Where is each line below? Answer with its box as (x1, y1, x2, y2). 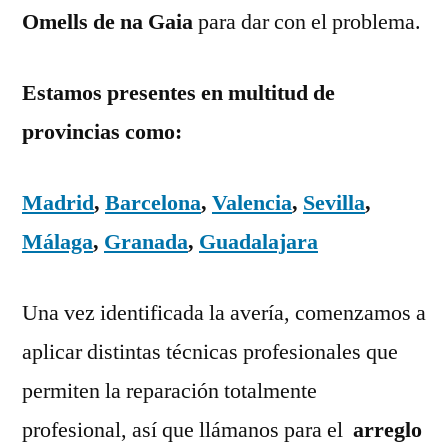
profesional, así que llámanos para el (22, 415, 348, 444)
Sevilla (303, 188, 365, 217)
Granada (104, 227, 188, 256)
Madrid (22, 188, 94, 217)
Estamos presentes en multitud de (22, 78, 335, 107)
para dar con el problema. (198, 7, 421, 36)
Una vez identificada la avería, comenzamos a (22, 298, 426, 327)
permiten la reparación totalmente (22, 376, 317, 405)
